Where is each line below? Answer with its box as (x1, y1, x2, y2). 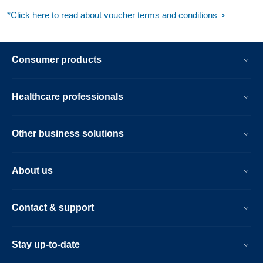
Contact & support (12, 203, 94, 213)
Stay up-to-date (12, 240, 80, 249)
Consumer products (12, 55, 102, 65)
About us (12, 166, 53, 176)
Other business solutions (12, 129, 124, 139)
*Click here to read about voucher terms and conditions (7, 10, 220, 20)
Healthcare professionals (12, 92, 123, 102)
